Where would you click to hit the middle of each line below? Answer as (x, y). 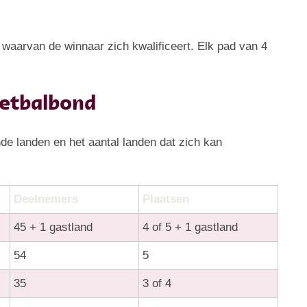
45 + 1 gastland (53, 227)
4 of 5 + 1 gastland (191, 227)
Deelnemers (46, 199)
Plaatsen (166, 199)
